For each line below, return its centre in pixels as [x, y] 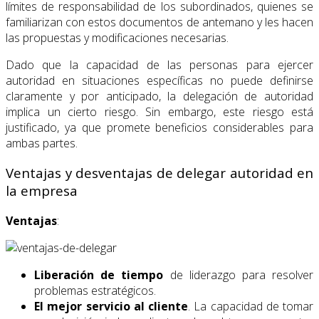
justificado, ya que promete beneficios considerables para [159, 127]
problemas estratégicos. [95, 291]
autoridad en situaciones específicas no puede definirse [159, 80]
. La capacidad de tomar [251, 307]
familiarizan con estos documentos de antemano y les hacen [159, 22]
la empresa [42, 191]
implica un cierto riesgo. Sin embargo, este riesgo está [159, 111]
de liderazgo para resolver [239, 275]
